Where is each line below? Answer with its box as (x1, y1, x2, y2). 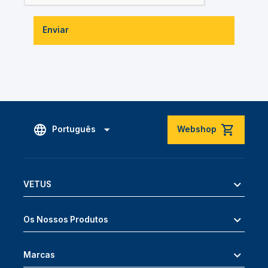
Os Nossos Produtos (23, 214, 108, 224)
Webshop (176, 124, 217, 135)
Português (51, 124, 96, 135)
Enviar (42, 25, 69, 35)
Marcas (23, 250, 55, 260)
